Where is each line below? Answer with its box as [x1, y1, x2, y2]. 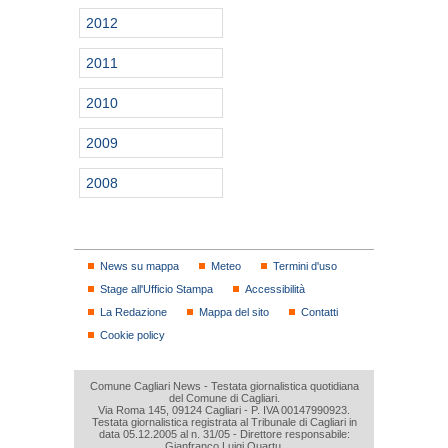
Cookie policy [100, 328, 165, 341]
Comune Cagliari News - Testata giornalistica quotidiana [89, 379, 359, 392]
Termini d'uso [273, 259, 337, 272]
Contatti [301, 305, 338, 318]
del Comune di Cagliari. [168, 391, 280, 404]
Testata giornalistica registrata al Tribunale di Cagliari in [91, 415, 357, 428]
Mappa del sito [199, 305, 269, 318]
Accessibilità [245, 282, 305, 295]
